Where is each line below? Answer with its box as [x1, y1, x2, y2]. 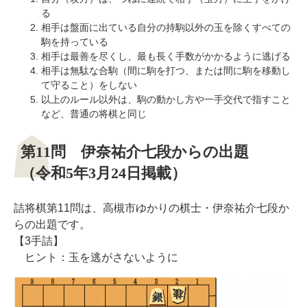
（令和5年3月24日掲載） [21, 164, 186, 182]
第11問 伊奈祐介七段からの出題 [21, 143, 249, 160]
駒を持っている [41, 36, 108, 47]
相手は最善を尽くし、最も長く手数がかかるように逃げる [41, 51, 291, 62]
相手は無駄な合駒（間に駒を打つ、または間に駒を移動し [41, 65, 291, 76]
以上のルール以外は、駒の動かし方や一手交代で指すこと [41, 94, 291, 105]
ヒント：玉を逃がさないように [14, 251, 178, 263]
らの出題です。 [14, 219, 90, 230]
